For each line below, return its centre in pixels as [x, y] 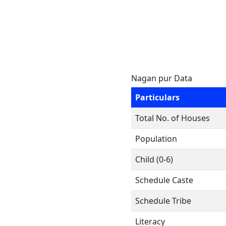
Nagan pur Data [162, 78]
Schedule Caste [164, 180]
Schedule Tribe [163, 201]
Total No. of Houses [173, 118]
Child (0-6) [154, 159]
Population [156, 139]
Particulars [157, 97]
